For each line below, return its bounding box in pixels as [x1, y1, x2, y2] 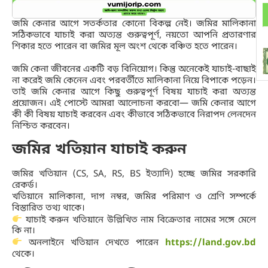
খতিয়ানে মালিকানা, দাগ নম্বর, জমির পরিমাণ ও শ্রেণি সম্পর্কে [12, 190, 256, 203]
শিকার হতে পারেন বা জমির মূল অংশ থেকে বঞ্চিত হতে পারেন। [12, 41, 237, 53]
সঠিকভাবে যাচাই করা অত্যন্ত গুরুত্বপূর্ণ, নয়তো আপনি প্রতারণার [12, 29, 256, 42]
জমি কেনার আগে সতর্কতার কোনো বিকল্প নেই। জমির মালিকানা [12, 18, 256, 31]
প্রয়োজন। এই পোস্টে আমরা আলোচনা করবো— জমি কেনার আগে [12, 98, 256, 110]
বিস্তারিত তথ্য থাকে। [12, 202, 85, 214]
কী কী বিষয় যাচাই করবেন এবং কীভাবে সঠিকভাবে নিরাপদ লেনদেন [12, 109, 256, 121]
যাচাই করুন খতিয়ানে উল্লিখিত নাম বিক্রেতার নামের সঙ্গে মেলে [22, 214, 256, 226]
